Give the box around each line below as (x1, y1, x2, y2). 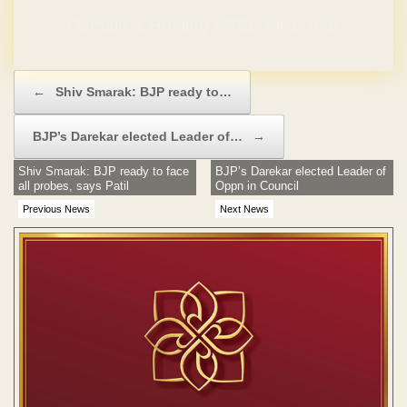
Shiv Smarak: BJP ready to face (18, 164, 189, 179)
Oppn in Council (215, 179, 300, 194)
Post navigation (14, 72, 95, 86)
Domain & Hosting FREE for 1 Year (67, 15, 340, 35)
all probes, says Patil (18, 179, 129, 194)
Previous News (23, 203, 90, 215)
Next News (220, 203, 270, 215)
